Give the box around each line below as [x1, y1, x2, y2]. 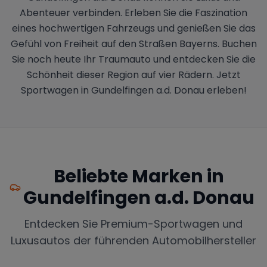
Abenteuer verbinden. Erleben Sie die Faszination [20, 6, 247, 20]
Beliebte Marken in [54, 164, 225, 189]
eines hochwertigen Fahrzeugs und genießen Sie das [11, 21, 256, 35]
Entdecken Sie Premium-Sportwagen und [24, 216, 243, 231]
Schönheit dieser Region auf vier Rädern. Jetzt [26, 68, 241, 82]
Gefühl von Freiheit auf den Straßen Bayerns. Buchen [10, 37, 257, 51]
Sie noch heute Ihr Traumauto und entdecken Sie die [11, 52, 256, 66]
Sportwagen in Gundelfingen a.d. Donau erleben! [20, 83, 247, 97]
